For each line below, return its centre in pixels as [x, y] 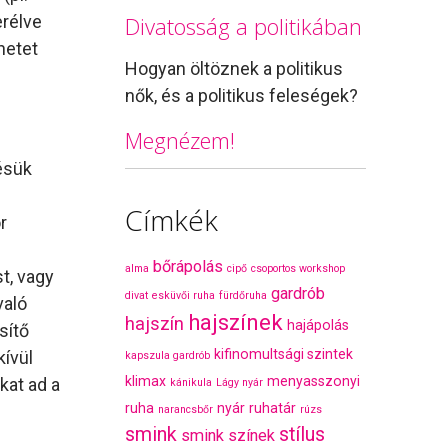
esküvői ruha [184, 296]
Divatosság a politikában [244, 25]
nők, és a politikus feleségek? [242, 95]
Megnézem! [180, 139]
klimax [146, 381]
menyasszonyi [314, 381]
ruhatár [273, 408]
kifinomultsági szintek [284, 354]
